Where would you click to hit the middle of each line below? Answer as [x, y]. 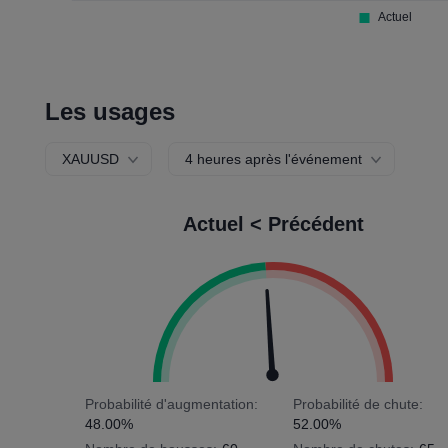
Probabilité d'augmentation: [172, 404]
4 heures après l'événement [274, 159]
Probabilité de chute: [357, 404]
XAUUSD [91, 159]
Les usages [110, 111]
